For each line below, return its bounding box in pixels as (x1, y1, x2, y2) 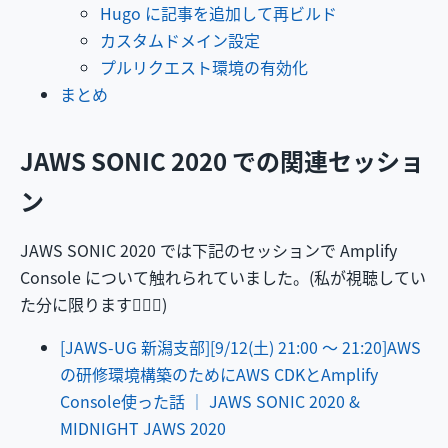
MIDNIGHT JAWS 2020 (60, 416, 226, 441)
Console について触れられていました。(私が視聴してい (20, 265, 426, 290)
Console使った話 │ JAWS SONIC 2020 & (60, 389, 360, 414)
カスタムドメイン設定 (100, 27, 260, 52)
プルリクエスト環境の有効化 (100, 54, 308, 79)
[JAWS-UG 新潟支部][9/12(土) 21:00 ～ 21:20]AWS (60, 335, 421, 360)
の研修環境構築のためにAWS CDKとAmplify (60, 362, 378, 387)
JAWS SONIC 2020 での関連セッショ (20, 143, 424, 179)
